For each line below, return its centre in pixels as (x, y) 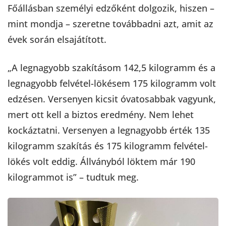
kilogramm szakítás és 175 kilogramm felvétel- (108, 146)
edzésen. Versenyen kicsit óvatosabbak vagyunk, (112, 99)
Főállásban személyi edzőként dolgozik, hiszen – (111, 8)
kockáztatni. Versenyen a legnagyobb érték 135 (109, 130)
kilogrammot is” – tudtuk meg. (73, 177)
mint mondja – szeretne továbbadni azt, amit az (110, 23)
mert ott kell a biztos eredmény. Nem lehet (101, 114)
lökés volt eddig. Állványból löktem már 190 (101, 161)
